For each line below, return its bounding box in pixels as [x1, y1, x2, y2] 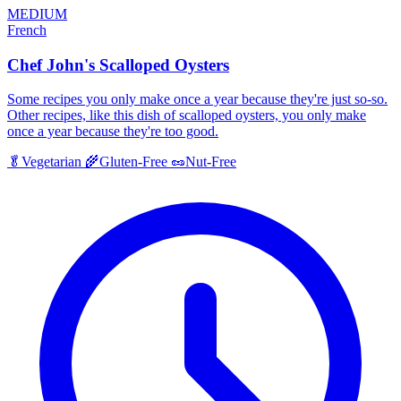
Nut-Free [185, 154, 236, 170]
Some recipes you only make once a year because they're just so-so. [7, 91, 388, 107]
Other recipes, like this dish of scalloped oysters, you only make [7, 107, 366, 124]
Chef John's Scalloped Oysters [7, 55, 229, 74]
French [7, 22, 47, 38]
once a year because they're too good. [7, 124, 218, 140]
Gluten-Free [99, 154, 167, 170]
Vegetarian [21, 154, 81, 170]
